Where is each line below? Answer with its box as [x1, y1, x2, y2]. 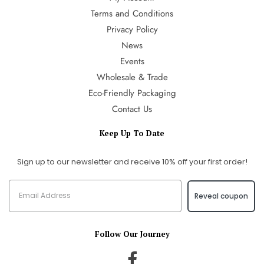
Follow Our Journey [94, 228, 170, 239]
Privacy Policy [106, 22, 158, 36]
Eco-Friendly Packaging [88, 86, 176, 100]
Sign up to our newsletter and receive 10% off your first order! [16, 156, 247, 167]
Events [120, 54, 144, 68]
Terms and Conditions [91, 6, 173, 20]
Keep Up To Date [100, 127, 164, 138]
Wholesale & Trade [96, 70, 168, 84]
